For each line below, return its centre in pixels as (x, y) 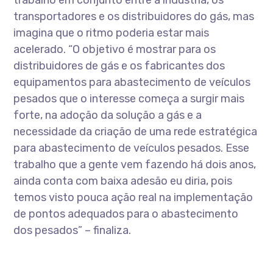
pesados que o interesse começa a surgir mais (129, 99)
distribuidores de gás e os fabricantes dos (119, 66)
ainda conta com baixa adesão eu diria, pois (123, 181)
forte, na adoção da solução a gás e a (108, 115)
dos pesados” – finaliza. (73, 230)
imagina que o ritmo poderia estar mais (112, 33)
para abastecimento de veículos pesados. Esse (132, 148)
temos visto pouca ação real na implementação (133, 197)
